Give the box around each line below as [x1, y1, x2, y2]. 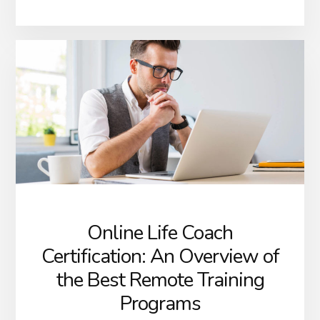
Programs [119, 290, 201, 318]
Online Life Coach [87, 219, 233, 247]
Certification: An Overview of [41, 243, 279, 271]
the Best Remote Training [56, 266, 264, 294]
